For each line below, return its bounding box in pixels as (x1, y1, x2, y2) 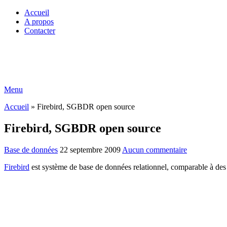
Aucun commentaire (122, 145, 187, 154)
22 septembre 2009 (60, 145, 121, 154)
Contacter (24, 26, 55, 35)
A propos (24, 17, 54, 26)
